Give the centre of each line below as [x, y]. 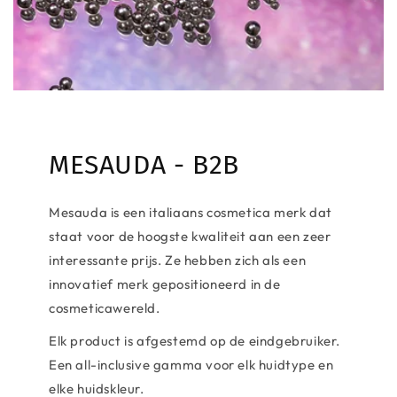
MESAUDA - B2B [144, 165]
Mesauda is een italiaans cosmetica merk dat [191, 212]
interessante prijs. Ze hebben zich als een [178, 260]
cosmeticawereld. [105, 308]
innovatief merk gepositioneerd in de [165, 284]
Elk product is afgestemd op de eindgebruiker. [195, 341]
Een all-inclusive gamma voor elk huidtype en [191, 365]
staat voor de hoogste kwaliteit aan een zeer [190, 236]
